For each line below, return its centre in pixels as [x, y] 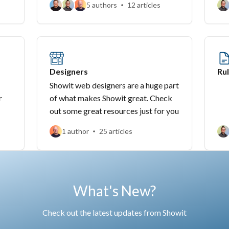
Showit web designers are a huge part [114, 85]
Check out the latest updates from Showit [114, 212]
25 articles [116, 131]
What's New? [114, 191]
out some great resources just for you [114, 111]
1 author [75, 131]
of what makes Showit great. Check [111, 98]
